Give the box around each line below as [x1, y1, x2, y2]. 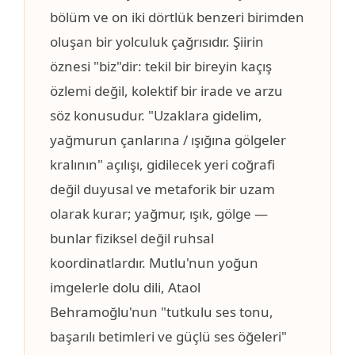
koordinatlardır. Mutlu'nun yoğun [50, 254, 258, 273]
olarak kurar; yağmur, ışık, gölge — [50, 204, 268, 223]
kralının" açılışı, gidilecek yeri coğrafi [50, 155, 275, 174]
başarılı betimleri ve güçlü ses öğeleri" [50, 327, 287, 346]
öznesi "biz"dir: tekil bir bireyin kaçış [50, 57, 272, 76]
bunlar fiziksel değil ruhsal [50, 229, 214, 248]
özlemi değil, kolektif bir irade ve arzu [50, 82, 283, 101]
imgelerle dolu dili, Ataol [50, 278, 200, 297]
